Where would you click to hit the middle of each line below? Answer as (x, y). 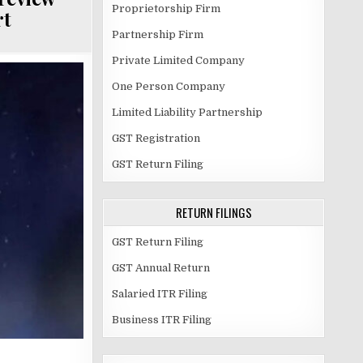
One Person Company (169, 86)
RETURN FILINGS (214, 212)
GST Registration (156, 138)
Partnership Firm (158, 34)
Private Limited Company (178, 60)
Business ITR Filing (162, 320)
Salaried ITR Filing (160, 294)
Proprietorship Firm (166, 9)
